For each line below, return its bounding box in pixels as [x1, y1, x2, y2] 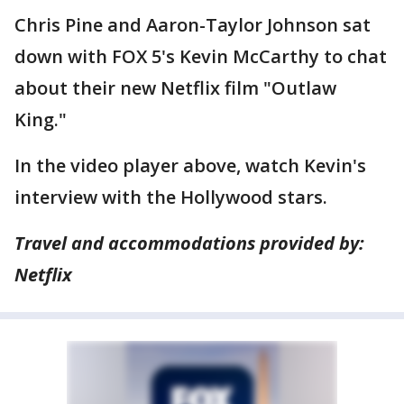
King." [14, 107, 67, 132]
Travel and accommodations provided [14, 231, 339, 255]
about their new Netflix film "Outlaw [14, 76, 336, 100]
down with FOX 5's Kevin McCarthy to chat [14, 44, 387, 69]
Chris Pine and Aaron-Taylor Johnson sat [14, 13, 371, 37]
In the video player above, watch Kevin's [14, 153, 366, 178]
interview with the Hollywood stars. [14, 185, 327, 209]
